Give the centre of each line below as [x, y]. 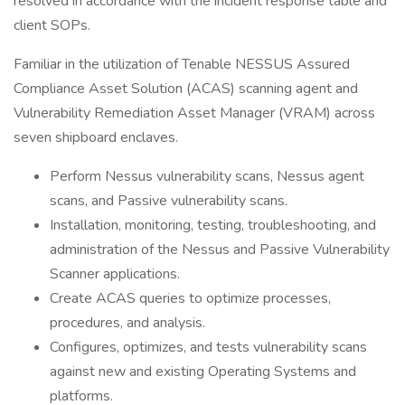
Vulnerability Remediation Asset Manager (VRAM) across [194, 113]
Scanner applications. [115, 274]
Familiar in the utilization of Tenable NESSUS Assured [182, 64]
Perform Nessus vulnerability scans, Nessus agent [207, 176]
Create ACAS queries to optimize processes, [190, 298]
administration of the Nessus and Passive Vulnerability [220, 250]
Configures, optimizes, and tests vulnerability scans [208, 347]
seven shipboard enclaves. [96, 137]
